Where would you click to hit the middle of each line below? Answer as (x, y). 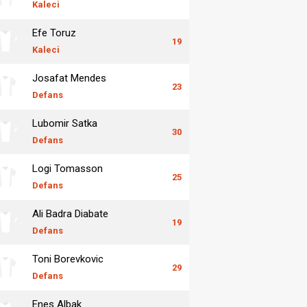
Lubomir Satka (65, 123)
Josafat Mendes (69, 78)
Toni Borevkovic (68, 259)
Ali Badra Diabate (70, 213)
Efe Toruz (54, 33)
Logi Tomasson (67, 168)
